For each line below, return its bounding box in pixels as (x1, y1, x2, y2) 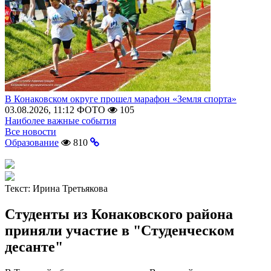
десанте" (5, 238, 63, 255)
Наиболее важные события (5, 116, 116, 126)
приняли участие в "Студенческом (5, 222, 234, 238)
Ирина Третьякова (33, 183, 108, 194)
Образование (5, 137, 59, 148)
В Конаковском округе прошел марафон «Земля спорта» (5, 94, 237, 104)
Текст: (5, 183, 33, 194)
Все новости (5, 126, 56, 137)
